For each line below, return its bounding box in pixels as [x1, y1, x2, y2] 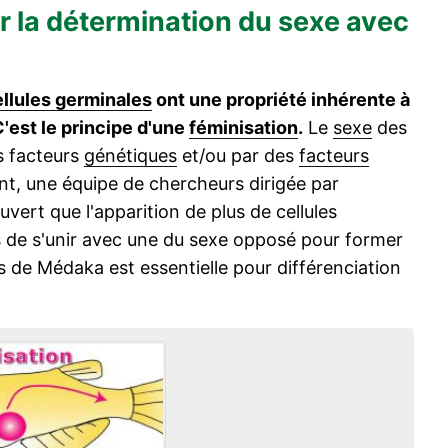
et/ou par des [177, 145, 299, 166]
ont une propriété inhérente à [152, 89, 410, 110]
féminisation [189, 117, 298, 138]
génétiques [84, 145, 177, 166]
